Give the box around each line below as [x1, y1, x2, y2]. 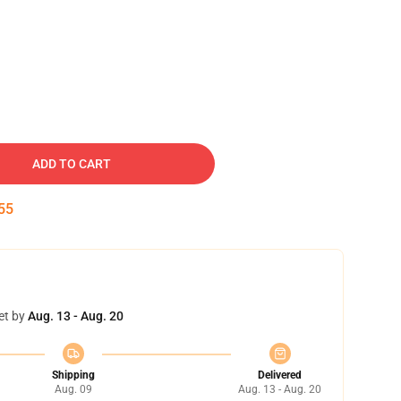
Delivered [258, 369, 302, 381]
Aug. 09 [54, 383, 92, 396]
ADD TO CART [32, 157, 111, 171]
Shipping [51, 369, 95, 381]
